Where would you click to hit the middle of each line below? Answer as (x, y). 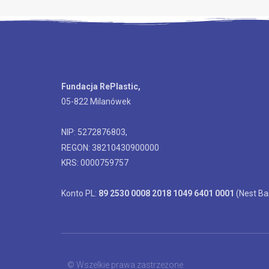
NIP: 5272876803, (94, 132)
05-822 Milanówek (96, 102)
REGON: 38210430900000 (110, 147)
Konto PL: (80, 194)
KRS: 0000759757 (95, 163)
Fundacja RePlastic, (101, 86)
